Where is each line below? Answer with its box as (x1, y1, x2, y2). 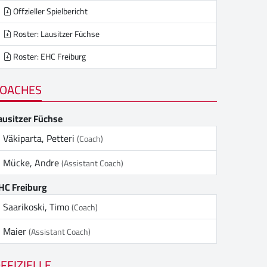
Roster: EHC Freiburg (11, 49, 86, 65)
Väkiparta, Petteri (3, 129, 77, 147)
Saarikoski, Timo (3, 198, 72, 216)
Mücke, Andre (3, 154, 61, 172)
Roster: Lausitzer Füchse (11, 26, 100, 42)
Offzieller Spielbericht (11, 4, 88, 20)
